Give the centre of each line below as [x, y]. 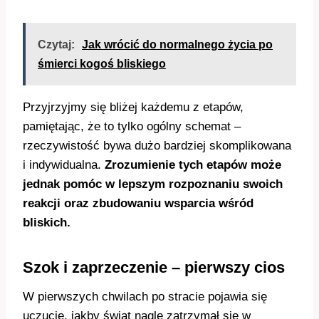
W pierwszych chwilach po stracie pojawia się [145, 297]
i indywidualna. [64, 165]
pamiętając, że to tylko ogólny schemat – [132, 127]
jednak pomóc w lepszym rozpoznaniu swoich [153, 184]
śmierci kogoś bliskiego [102, 64]
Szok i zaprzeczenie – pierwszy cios [154, 268]
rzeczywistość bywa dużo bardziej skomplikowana [157, 146]
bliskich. [47, 223]
